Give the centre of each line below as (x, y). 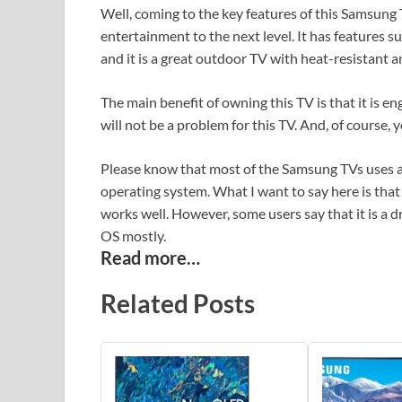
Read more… (150, 258)
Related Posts (178, 303)
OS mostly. (133, 236)
